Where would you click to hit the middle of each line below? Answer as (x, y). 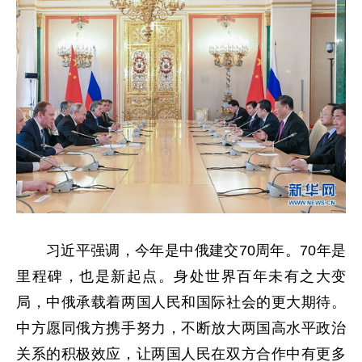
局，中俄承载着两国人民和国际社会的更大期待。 (181, 302)
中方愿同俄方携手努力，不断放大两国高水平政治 (181, 328)
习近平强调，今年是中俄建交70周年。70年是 (181, 250)
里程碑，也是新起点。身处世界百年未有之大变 (181, 276)
